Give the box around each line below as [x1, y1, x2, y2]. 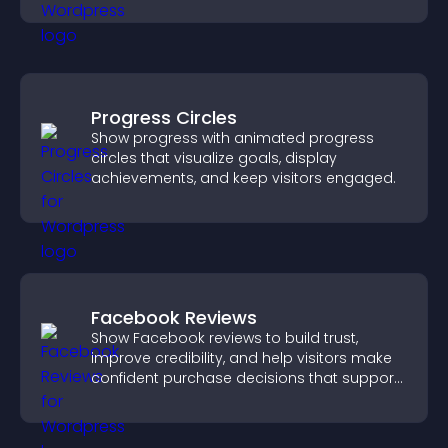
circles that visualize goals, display [91, 148, 337, 168]
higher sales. [91, 388, 181, 408]
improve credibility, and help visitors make [91, 348, 392, 368]
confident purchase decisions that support [91, 368, 399, 388]
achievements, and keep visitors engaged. [91, 168, 396, 188]
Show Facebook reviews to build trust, [91, 328, 358, 348]
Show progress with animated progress [91, 128, 374, 148]
